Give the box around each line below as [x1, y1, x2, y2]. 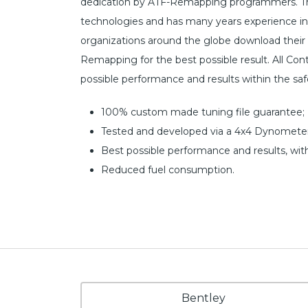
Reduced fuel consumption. [101, 164, 234, 177]
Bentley [181, 291, 226, 305]
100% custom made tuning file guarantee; [101, 106, 305, 119]
